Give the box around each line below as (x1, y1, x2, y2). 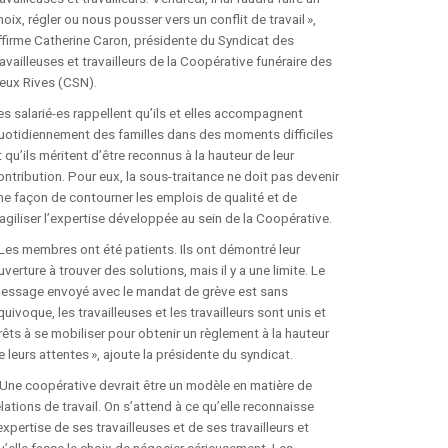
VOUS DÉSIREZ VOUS (248, 332, 383, 346)
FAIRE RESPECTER (248, 429, 363, 443)
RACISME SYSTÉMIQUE (248, 149, 392, 163)
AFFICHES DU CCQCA (248, 52, 381, 66)
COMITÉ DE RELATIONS (248, 105, 394, 119)
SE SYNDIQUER (228, 277, 327, 292)
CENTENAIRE (248, 224, 329, 238)
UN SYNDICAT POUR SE (248, 407, 393, 421)
